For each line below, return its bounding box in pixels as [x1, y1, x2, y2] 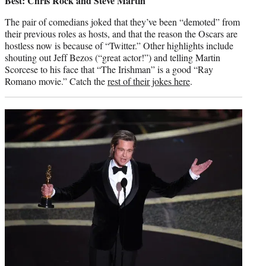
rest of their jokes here [107, 75, 190, 88]
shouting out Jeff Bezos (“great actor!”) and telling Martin [5, 51, 220, 64]
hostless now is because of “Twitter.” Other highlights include [5, 39, 233, 52]
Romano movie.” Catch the [5, 75, 107, 88]
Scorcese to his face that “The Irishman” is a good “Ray [5, 63, 213, 76]
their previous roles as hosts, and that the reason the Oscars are [5, 27, 237, 40]
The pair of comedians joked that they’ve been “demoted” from [5, 15, 240, 28]
